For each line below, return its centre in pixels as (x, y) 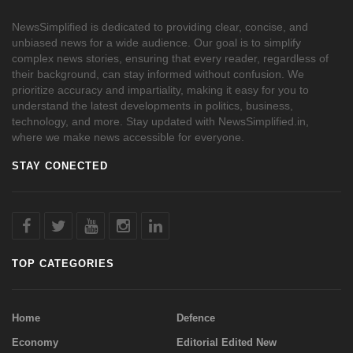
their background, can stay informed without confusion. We (158, 74)
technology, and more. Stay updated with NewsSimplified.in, (160, 121)
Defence (196, 318)
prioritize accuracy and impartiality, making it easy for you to (160, 89)
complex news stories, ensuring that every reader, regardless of (170, 58)
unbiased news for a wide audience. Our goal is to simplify (156, 42)
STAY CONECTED (60, 165)
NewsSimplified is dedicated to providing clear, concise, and (160, 26)
